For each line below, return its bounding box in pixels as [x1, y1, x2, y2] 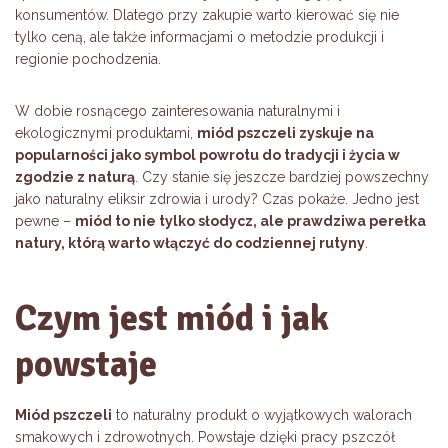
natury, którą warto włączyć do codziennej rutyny [15, 235, 365, 252]
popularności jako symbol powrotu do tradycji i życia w [15, 147, 400, 164]
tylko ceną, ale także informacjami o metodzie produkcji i [15, 29, 384, 46]
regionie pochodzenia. [15, 51, 161, 68]
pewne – [15, 213, 75, 230]
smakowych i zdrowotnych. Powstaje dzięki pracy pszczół [15, 429, 395, 446]
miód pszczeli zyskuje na [197, 125, 374, 142]
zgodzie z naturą [15, 169, 135, 186]
